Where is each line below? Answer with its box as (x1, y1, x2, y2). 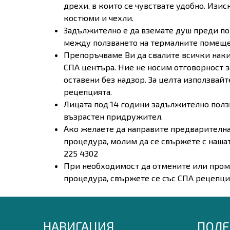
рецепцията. (64, 86, 112, 97)
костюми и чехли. (64, 12, 133, 23)
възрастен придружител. (64, 111, 165, 121)
